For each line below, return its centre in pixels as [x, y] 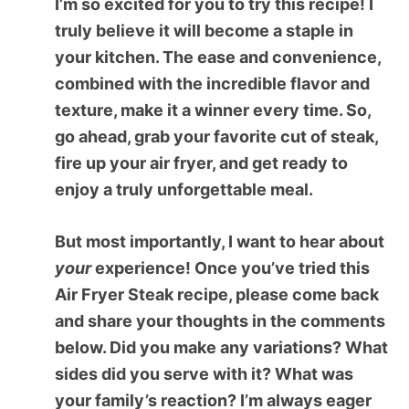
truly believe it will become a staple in [204, 30]
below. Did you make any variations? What [221, 347]
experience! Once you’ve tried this [231, 267]
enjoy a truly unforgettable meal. [184, 189]
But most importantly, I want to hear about [220, 241]
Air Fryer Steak [114, 294]
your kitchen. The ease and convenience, [218, 57]
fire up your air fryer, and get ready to [201, 163]
